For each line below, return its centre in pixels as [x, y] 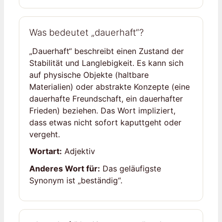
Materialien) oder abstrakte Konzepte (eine [110, 87]
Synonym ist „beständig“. [76, 180]
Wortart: [46, 151]
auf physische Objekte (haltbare [89, 75]
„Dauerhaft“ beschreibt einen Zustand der [107, 51]
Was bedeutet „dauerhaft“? [86, 32]
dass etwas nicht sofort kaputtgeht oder [105, 123]
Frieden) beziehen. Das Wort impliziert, [102, 111]
